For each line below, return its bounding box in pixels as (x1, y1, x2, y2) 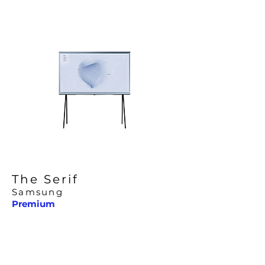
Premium (12, 198, 55, 209)
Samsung (12, 186, 63, 198)
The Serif (12, 172, 79, 186)
